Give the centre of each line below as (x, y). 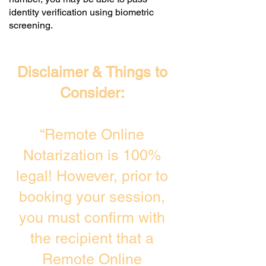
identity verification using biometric (81, 12)
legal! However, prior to (92, 176)
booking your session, (92, 197)
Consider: (92, 93)
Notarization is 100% (92, 155)
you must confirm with (92, 218)
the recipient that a (92, 238)
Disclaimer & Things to (92, 72)
